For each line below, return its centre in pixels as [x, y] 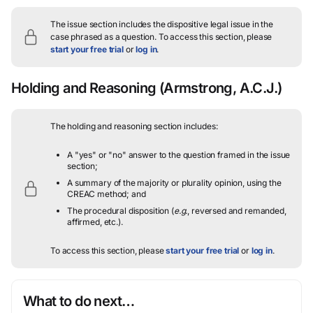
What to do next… [79, 301]
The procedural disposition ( [121, 211]
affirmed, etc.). [95, 222]
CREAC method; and [107, 194]
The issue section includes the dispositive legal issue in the [162, 24]
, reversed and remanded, [237, 211]
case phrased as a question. [103, 37]
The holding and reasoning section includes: [134, 126]
